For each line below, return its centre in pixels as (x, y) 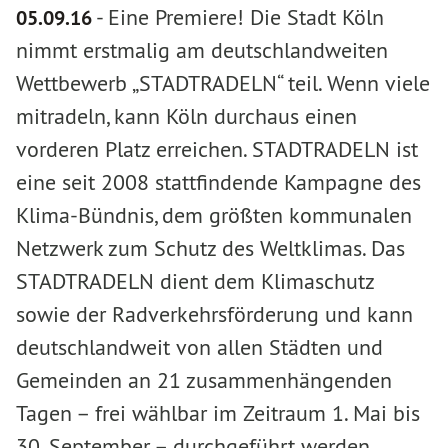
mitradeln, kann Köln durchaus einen (186, 116)
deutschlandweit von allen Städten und (199, 347)
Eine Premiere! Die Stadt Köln (246, 17)
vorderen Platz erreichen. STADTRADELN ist (217, 149)
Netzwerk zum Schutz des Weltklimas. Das (210, 248)
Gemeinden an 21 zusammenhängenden (204, 380)
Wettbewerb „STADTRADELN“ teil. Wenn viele (223, 83)
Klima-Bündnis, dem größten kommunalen (214, 215)
